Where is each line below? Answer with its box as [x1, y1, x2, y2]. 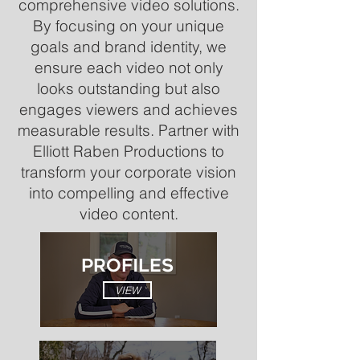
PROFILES [81, 258, 174, 276]
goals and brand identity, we [31, 37, 227, 56]
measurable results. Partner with [18, 121, 239, 140]
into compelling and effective [28, 183, 229, 202]
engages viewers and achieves [19, 100, 238, 119]
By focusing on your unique [33, 16, 224, 35]
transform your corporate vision [21, 162, 236, 182]
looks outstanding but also [37, 79, 220, 98]
